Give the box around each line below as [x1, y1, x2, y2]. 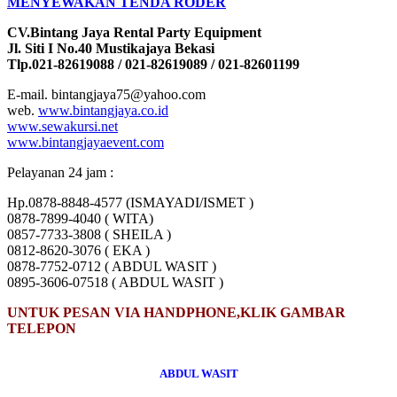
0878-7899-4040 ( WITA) [7, 211, 153, 227]
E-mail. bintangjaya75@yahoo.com [7, 87, 206, 103]
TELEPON [7, 321, 76, 337]
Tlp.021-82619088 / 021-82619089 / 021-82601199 [7, 57, 300, 73]
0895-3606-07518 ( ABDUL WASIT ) [7, 275, 223, 291]
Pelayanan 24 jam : [7, 165, 113, 181]
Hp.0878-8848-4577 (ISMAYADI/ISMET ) [7, 195, 253, 211]
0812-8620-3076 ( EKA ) [7, 243, 150, 259]
